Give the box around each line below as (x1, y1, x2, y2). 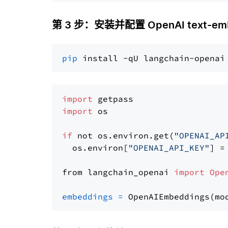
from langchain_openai (62, 167, 174, 177)
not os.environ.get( (72, 130, 174, 140)
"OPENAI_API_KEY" (128, 142, 210, 153)
